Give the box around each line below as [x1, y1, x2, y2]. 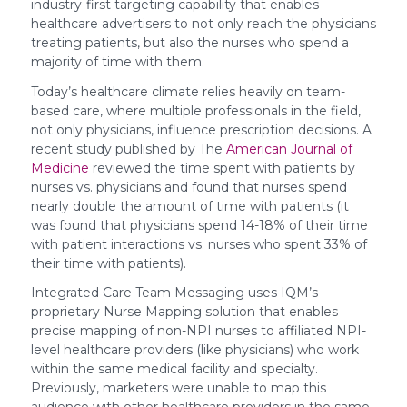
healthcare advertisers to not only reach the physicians [30, 15, 376, 32]
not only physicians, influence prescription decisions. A [30, 121, 372, 138]
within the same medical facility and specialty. [30, 361, 318, 378]
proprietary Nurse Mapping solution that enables [30, 303, 338, 321]
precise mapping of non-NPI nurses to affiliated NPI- [30, 323, 366, 340]
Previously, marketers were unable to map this [30, 380, 326, 397]
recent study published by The [30, 140, 226, 157]
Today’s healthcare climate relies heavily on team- [30, 83, 345, 100]
